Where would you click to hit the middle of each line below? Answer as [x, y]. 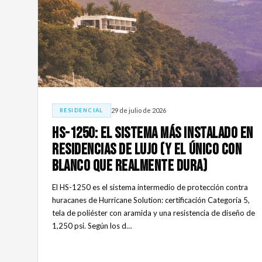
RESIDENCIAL [82, 110]
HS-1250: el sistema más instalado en [153, 133]
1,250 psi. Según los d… [92, 225]
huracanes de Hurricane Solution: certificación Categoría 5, [151, 200]
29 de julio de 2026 [138, 111]
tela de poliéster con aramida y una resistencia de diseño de [154, 213]
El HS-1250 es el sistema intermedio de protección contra [150, 187]
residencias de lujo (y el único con [147, 150]
